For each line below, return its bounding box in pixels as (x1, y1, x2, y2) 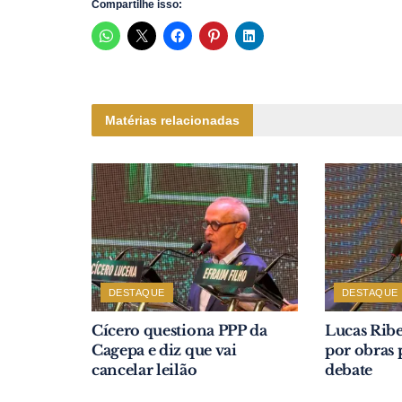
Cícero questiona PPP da (92, 320, 267, 339)
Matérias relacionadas (105, 113, 240, 128)
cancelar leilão (92, 360, 197, 379)
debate (324, 360, 373, 379)
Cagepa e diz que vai (92, 340, 237, 359)
